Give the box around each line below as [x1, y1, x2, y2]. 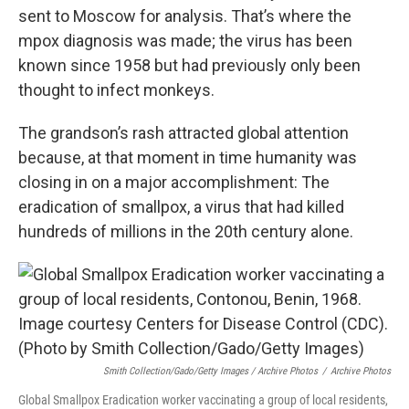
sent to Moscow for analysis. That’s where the [18, 6, 351, 26]
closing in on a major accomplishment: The [18, 173, 330, 192]
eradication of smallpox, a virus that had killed [18, 197, 344, 216]
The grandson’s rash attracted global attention [18, 123, 349, 142]
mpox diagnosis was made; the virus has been [18, 31, 352, 50]
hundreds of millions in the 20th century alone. [18, 222, 353, 241]
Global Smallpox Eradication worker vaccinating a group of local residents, [18, 393, 388, 407]
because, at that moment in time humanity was [18, 148, 357, 167]
